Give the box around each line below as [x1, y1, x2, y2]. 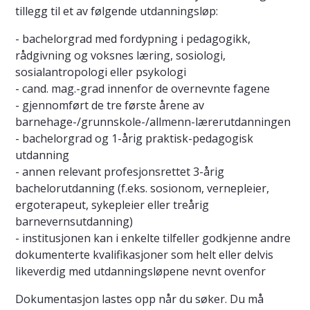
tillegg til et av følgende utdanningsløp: [15, 3, 218, 19]
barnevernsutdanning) [15, 214, 133, 230]
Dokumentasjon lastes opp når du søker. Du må [15, 291, 264, 307]
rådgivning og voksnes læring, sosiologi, [15, 48, 226, 64]
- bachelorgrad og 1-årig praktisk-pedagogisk [15, 131, 253, 147]
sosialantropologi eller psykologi [15, 64, 186, 80]
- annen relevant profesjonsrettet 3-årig [15, 164, 224, 180]
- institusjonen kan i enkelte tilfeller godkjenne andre [15, 230, 291, 246]
